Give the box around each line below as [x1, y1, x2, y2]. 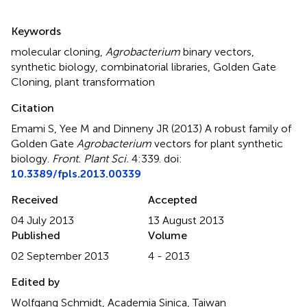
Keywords [11, 25, 61, 38]
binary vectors [180, 45, 251, 59]
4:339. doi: [129, 152, 182, 166]
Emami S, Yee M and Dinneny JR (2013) [11, 122, 205, 136]
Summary [10, 12, 82, 33]
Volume [148, 229, 187, 243]
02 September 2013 [11, 249, 109, 263]
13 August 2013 [148, 214, 224, 228]
